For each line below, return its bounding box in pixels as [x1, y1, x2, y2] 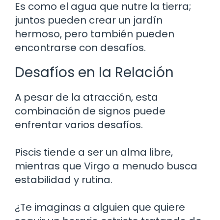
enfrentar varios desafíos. [15, 117, 143, 132]
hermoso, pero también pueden [15, 27, 174, 41]
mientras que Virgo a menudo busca [15, 159, 197, 173]
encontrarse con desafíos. [15, 40, 146, 55]
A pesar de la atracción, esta [15, 90, 158, 104]
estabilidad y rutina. [15, 172, 112, 187]
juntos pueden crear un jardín [15, 13, 163, 27]
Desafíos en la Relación [15, 62, 174, 82]
